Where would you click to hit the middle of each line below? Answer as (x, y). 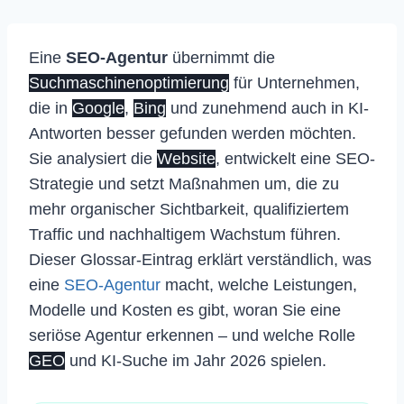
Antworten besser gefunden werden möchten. (193, 133)
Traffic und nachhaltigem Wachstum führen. (185, 234)
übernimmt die (221, 58)
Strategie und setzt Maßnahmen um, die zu (184, 184)
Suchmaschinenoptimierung (129, 83)
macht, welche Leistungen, (259, 285)
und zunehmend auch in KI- (267, 108)
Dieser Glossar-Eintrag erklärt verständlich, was (200, 260)
